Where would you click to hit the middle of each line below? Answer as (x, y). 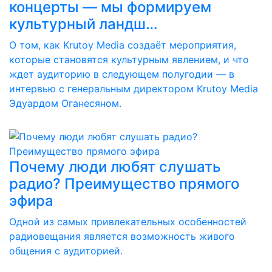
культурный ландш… (83, 24)
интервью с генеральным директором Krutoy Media (134, 89)
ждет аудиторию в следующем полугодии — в (122, 74)
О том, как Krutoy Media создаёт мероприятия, (123, 45)
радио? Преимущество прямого (124, 184)
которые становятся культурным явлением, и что (129, 59)
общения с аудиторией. (66, 251)
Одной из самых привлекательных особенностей (128, 222)
